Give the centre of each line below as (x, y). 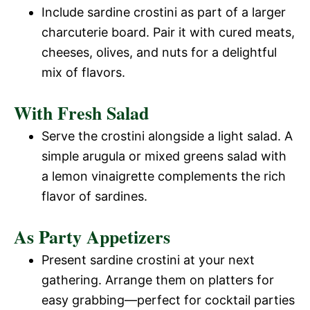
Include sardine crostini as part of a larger (164, 12)
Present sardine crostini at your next (148, 259)
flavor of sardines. (94, 196)
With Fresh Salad (81, 112)
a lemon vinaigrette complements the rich (164, 176)
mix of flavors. (83, 72)
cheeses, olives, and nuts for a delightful (159, 52)
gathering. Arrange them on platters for (158, 280)
